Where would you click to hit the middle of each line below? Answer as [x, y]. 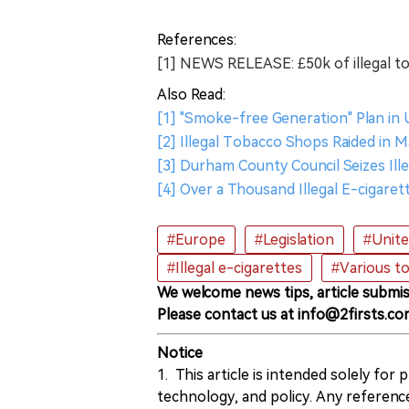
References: [197, 40]
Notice [180, 353]
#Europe [196, 240]
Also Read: [191, 94]
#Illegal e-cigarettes [235, 268]
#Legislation [294, 240]
